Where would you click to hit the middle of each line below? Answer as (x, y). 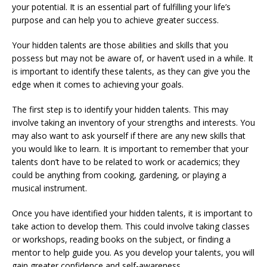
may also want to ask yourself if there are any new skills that (129, 135)
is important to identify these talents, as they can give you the (131, 71)
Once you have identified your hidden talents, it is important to (132, 213)
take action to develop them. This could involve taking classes (131, 226)
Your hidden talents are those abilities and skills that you (120, 45)
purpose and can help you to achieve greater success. (115, 20)
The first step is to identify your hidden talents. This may (120, 109)
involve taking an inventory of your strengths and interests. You (133, 122)
